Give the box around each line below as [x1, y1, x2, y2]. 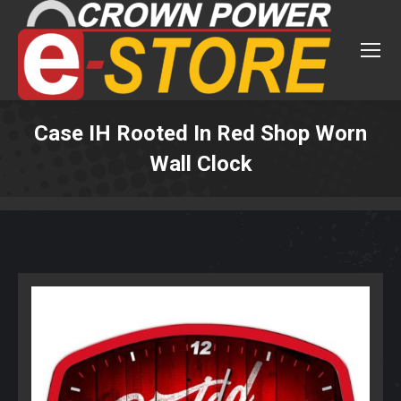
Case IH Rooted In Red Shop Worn [34, 121, 367, 146]
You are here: [200, 182, 283, 200]
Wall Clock [149, 151, 252, 176]
